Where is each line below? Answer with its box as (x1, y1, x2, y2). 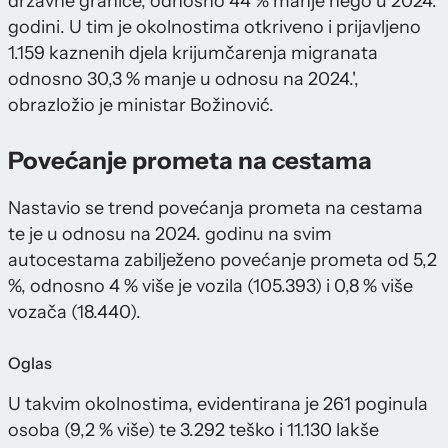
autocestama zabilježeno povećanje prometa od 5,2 (8, 249, 437, 272)
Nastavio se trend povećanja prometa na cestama (8, 197, 423, 220)
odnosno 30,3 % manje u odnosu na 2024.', (8, 68, 359, 91)
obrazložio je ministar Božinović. (8, 94, 274, 117)
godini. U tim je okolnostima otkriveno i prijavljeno (8, 16, 421, 39)
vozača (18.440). (8, 301, 141, 324)
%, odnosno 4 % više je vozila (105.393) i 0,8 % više (8, 275, 413, 298)
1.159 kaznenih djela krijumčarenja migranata (8, 42, 378, 65)
